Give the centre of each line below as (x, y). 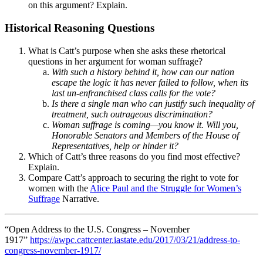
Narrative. (80, 198)
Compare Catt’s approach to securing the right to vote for (133, 177)
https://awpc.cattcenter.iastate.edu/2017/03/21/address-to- (135, 240)
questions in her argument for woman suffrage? (115, 61)
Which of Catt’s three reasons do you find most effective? (134, 156)
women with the (59, 188)
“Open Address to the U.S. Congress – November (97, 229)
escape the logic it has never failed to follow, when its (150, 82)
